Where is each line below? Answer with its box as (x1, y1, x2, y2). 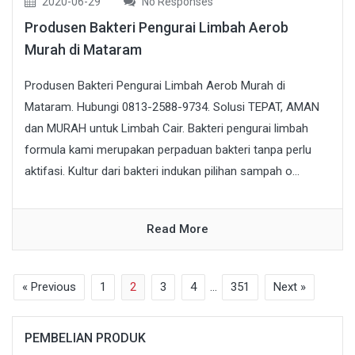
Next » (273, 280, 306, 295)
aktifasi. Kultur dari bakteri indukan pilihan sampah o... (25, 164, 300, 179)
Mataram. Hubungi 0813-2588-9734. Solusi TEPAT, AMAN (25, 100, 319, 115)
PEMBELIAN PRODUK (25, 330, 146, 346)
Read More (147, 222, 208, 237)
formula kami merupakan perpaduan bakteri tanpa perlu (25, 143, 311, 158)
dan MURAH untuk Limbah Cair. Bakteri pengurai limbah (25, 121, 308, 136)
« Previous (22, 280, 76, 295)
